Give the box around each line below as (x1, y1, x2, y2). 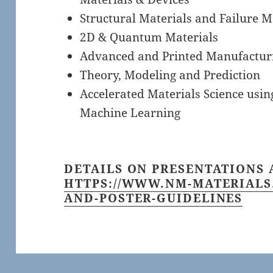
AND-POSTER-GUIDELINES (64, 190, 243, 206)
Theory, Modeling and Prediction (79, 67, 260, 83)
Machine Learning (79, 105, 180, 121)
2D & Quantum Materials (79, 29, 218, 45)
